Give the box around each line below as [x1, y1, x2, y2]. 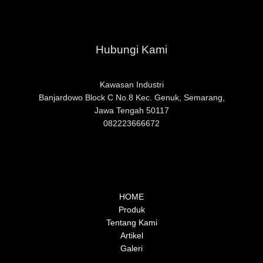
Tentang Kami [106, 218, 157, 228]
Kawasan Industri [99, 80, 164, 90]
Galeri [120, 244, 143, 254]
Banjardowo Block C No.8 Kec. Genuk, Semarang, [38, 93, 225, 103]
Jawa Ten [94, 106, 130, 116]
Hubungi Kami [96, 43, 167, 56]
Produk [118, 205, 145, 215]
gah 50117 [129, 106, 169, 116]
